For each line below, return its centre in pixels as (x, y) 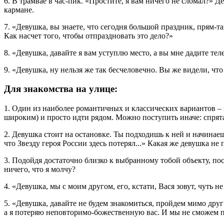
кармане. (19, 9)
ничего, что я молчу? (40, 169)
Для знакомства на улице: (61, 89)
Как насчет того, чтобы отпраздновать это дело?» (88, 35)
